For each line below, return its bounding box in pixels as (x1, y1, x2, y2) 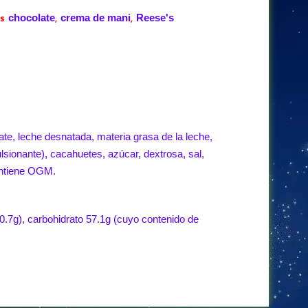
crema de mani (60, 11, 131, 23)
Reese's (136, 11, 174, 23)
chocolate (8, 11, 55, 23)
